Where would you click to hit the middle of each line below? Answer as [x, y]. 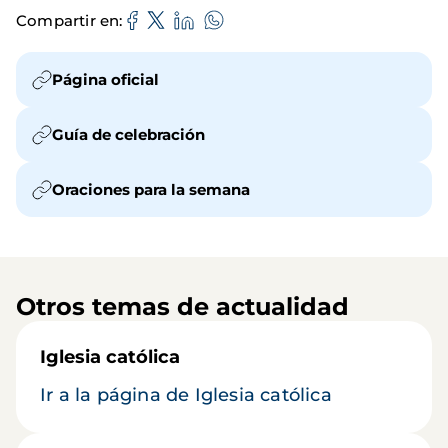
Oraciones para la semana [151, 190]
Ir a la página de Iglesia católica [186, 395]
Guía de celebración [128, 135]
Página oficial [105, 80]
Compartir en [68, 20]
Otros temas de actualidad [182, 307]
